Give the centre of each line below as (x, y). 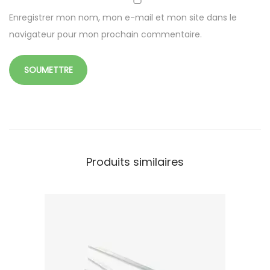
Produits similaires (135, 162)
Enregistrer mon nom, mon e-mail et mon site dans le (123, 17)
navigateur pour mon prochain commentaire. (105, 34)
